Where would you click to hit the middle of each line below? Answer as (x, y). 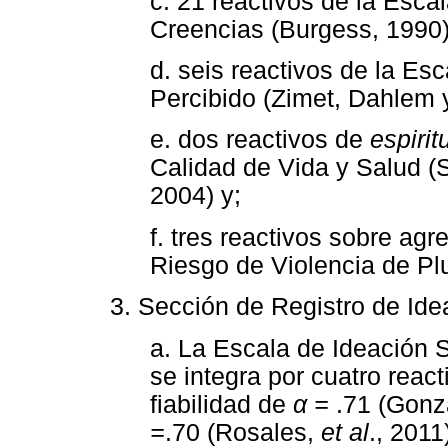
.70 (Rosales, (243, 432)
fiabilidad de (221, 404)
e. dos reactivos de (260, 140)
